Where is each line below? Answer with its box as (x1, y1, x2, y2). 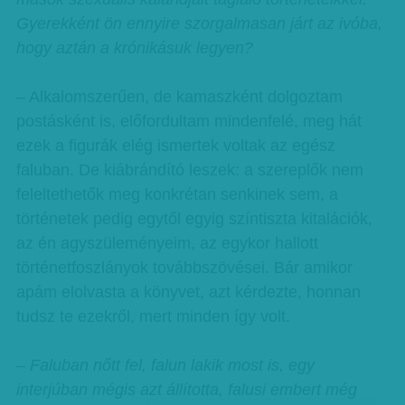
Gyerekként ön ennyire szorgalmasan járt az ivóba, (15, 14, 382, 33)
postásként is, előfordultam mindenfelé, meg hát (15, 112, 362, 130)
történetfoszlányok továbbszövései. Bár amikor (15, 259, 353, 277)
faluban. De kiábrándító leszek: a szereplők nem (15, 161, 363, 179)
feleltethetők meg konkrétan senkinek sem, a (15, 185, 338, 203)
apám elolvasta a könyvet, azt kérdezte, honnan (15, 283, 361, 301)
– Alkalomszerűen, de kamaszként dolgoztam (15, 88, 343, 106)
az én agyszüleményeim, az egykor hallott (15, 234, 318, 252)
